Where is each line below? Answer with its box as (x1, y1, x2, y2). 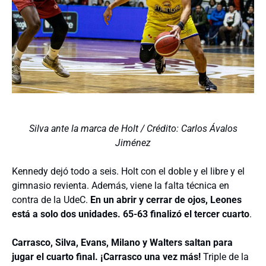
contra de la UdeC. (12, 194, 90, 205)
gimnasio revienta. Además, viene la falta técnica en (12, 179, 229, 191)
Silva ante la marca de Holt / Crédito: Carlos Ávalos (28, 122, 237, 134)
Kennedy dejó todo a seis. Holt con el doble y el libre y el (12, 165, 245, 177)
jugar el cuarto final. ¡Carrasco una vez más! (12, 251, 203, 262)
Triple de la (203, 251, 249, 262)
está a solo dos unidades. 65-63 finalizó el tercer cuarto (12, 208, 249, 220)
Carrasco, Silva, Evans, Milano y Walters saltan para (12, 236, 233, 248)
